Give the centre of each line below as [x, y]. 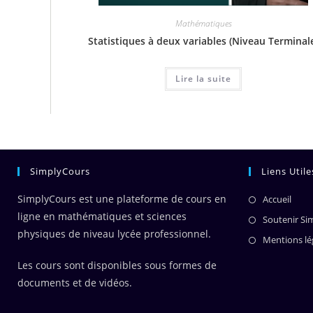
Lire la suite [204, 79]
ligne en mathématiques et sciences [102, 216]
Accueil [277, 199]
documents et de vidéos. [75, 283]
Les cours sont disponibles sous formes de [117, 265]
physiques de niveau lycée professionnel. [114, 234]
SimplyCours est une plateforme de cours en [122, 199]
